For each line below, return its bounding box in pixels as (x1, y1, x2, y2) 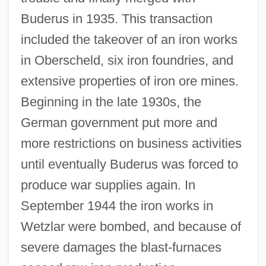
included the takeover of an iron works (20, 31, 237, 47)
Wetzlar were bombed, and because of (20, 218, 241, 234)
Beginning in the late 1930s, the (20, 94, 201, 109)
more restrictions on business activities (20, 135, 242, 151)
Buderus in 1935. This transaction (20, 11, 213, 26)
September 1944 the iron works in (20, 198, 213, 213)
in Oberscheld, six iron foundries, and (20, 52, 233, 68)
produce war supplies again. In (20, 177, 195, 192)
